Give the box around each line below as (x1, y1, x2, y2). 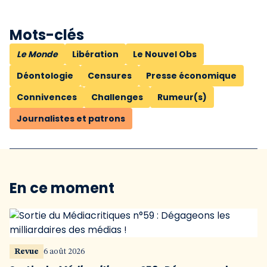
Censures (88, 70, 132, 82)
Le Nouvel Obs (133, 48, 197, 60)
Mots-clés (10, 25, 84, 45)
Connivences (17, 91, 77, 103)
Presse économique (146, 70, 237, 82)
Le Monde (17, 48, 58, 60)
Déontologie (17, 70, 73, 82)
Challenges (91, 91, 143, 103)
